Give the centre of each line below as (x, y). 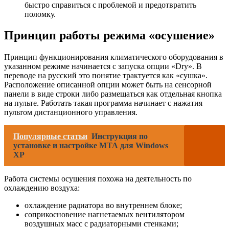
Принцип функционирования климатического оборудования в (114, 57)
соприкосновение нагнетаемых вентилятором (105, 215)
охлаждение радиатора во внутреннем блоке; (103, 205)
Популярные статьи (50, 136)
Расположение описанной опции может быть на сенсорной (108, 85)
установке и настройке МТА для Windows (91, 146)
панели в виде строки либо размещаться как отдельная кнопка (113, 94)
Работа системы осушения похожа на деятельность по (98, 179)
